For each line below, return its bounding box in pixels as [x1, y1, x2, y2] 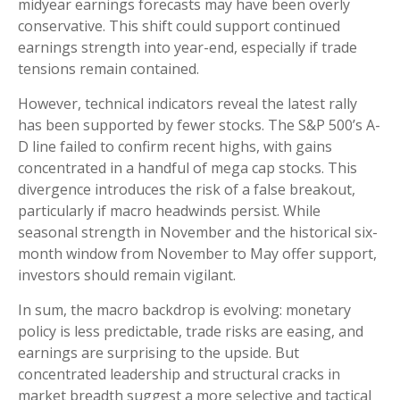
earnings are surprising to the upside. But [18, 343, 299, 363]
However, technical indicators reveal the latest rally [18, 94, 357, 114]
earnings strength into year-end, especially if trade [18, 37, 357, 58]
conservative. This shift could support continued [18, 16, 340, 37]
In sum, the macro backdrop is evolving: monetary [18, 300, 351, 321]
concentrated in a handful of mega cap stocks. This [18, 158, 357, 179]
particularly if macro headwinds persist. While [18, 201, 321, 221]
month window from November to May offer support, [18, 244, 377, 264]
